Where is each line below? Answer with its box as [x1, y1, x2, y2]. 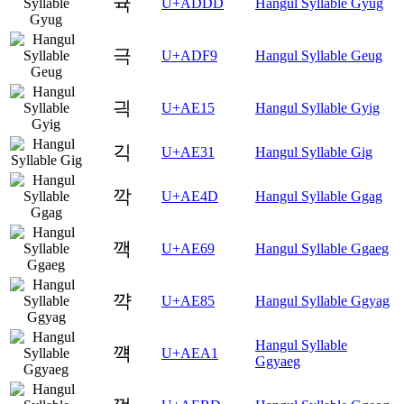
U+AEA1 [161, 344, 218, 361]
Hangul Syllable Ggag [255, 188, 382, 204]
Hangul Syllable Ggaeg [255, 240, 389, 256]
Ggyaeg [255, 353, 300, 369]
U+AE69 [161, 240, 215, 256]
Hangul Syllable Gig [255, 143, 372, 160]
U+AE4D [161, 188, 218, 204]
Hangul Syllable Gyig [255, 99, 380, 115]
